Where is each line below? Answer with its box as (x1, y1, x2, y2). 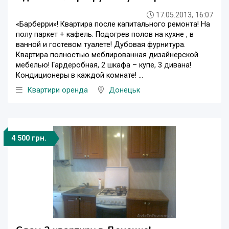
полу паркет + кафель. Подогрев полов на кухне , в (16, 30, 194, 39)
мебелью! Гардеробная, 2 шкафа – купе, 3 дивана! (16, 61, 191, 70)
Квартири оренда (28, 86, 88, 95)
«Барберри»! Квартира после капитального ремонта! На (16, 20, 210, 29)
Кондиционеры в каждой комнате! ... (16, 71, 143, 80)
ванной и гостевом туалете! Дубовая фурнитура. (16, 40, 186, 50)
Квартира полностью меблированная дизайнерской (16, 51, 198, 60)
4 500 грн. (11, 134, 47, 143)
